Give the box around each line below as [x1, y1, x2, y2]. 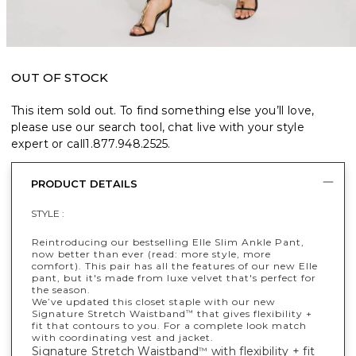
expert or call [11, 137, 86, 152]
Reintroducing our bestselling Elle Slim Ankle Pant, [32, 236, 304, 249]
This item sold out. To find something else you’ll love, [11, 103, 315, 118]
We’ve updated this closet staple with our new [32, 296, 276, 308]
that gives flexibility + [194, 308, 312, 320]
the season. [32, 284, 91, 296]
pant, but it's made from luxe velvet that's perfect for [32, 272, 316, 284]
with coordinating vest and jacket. [32, 331, 214, 344]
